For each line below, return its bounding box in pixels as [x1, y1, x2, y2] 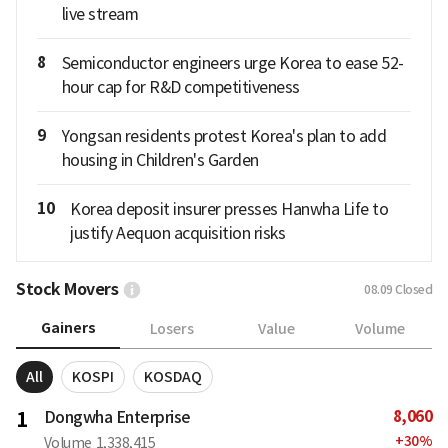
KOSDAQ [144, 368, 202, 387]
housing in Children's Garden [61, 150, 259, 171]
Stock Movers [16, 279, 118, 301]
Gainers [40, 319, 96, 338]
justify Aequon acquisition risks [70, 223, 285, 244]
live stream [61, 4, 138, 25]
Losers [150, 319, 194, 338]
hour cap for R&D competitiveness [61, 77, 300, 98]
